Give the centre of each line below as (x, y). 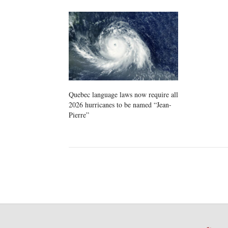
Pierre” (79, 115)
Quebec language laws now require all (123, 94)
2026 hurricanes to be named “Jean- (120, 104)
